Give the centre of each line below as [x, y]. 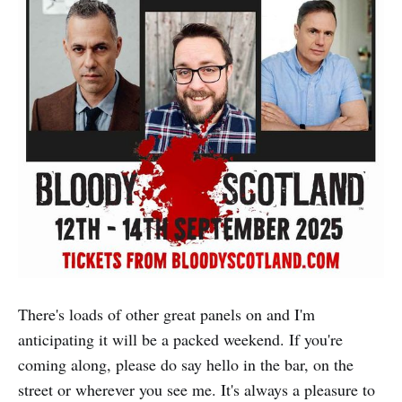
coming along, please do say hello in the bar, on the [186, 365]
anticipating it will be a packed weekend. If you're [180, 340]
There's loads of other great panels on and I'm [166, 315]
